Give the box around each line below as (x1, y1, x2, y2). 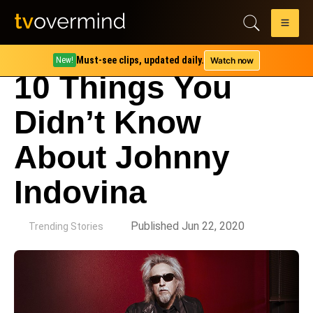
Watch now (210, 54, 254, 66)
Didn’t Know (14, 104, 201, 140)
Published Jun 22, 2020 (131, 219, 245, 233)
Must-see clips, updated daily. (76, 54, 205, 66)
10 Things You (14, 69, 232, 105)
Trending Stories (29, 221, 103, 232)
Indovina (14, 174, 147, 210)
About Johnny (14, 139, 230, 175)
